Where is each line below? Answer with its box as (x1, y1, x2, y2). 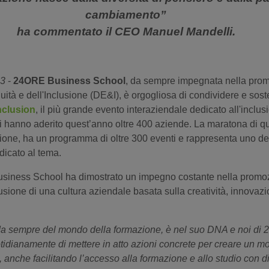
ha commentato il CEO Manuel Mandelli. (16, 25, 235, 38)
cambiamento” (85, 8, 167, 21)
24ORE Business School (13, 76, 125, 86)
